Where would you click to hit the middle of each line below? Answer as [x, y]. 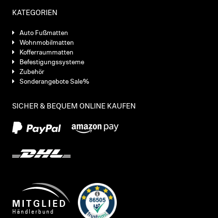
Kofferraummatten [46, 53]
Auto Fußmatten [44, 33]
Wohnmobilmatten [47, 43]
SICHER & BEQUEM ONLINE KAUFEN [74, 107]
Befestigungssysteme [52, 63]
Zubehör [32, 72]
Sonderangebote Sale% [54, 82]
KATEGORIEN [35, 13]
